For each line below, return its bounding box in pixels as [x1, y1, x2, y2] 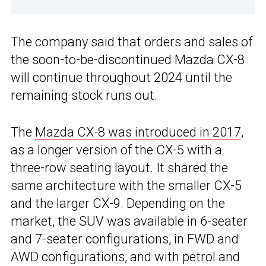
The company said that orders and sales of [11, 34, 252, 50]
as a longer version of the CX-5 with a [11, 142, 222, 158]
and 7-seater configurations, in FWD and [11, 232, 239, 247]
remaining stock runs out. [11, 88, 157, 103]
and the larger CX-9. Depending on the [11, 196, 225, 211]
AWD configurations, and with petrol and [11, 249, 240, 265]
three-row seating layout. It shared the [11, 160, 228, 176]
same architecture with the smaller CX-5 [11, 178, 242, 194]
